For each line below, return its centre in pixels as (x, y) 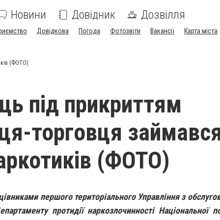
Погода (89, 31)
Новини (28, 15)
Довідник (94, 15)
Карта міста (201, 31)
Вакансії (162, 31)
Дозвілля (163, 15)
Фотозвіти (125, 31)
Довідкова (53, 31)
